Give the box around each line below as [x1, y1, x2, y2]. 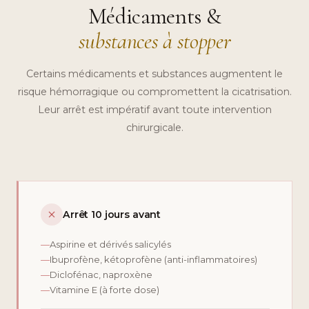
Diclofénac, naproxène [50, 268, 152, 280]
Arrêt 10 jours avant [63, 208, 161, 221]
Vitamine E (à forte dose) [50, 283, 159, 295]
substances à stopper [78, 27, 231, 54]
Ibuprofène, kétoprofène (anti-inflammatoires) [50, 253, 257, 265]
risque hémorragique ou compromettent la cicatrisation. [17, 85, 292, 98]
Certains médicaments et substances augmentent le [26, 67, 283, 80]
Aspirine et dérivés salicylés [50, 238, 171, 250]
